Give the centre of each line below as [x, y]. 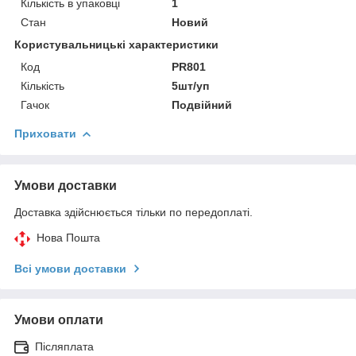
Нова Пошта [68, 237]
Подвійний [202, 104]
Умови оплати [59, 319]
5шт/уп [191, 85]
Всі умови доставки [70, 268]
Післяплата [64, 346]
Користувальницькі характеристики [116, 44]
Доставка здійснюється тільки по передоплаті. [133, 212]
